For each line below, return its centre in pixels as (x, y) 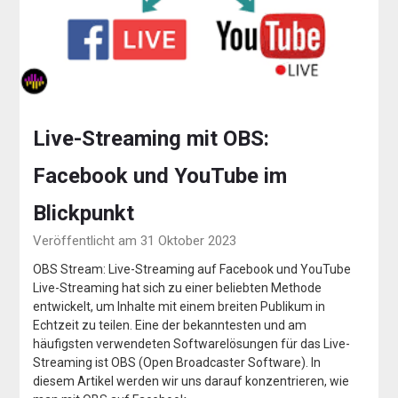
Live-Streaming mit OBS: (151, 138)
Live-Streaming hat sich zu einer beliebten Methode (178, 287)
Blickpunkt (84, 213)
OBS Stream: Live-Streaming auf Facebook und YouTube (192, 269)
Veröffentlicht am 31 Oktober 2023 (135, 240)
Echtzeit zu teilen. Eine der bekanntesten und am (170, 325)
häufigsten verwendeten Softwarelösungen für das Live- (192, 343)
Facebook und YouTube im (160, 175)
